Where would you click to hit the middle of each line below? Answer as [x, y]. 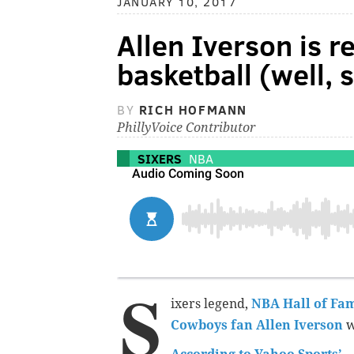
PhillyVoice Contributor [186, 128]
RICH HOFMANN [193, 110]
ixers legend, [211, 304]
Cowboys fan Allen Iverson [257, 326]
